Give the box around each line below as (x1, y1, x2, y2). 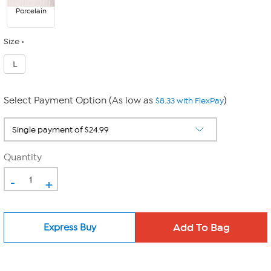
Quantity (4, 152, 42, 163)
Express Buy (43, 221, 96, 233)
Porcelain (15, 7, 47, 15)
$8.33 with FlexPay (155, 96, 224, 106)
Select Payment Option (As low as (4, 95, 155, 106)
